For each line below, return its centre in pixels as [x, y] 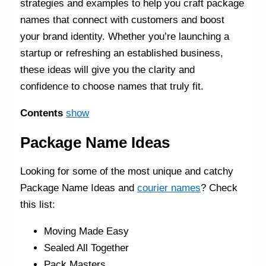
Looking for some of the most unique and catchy [127, 172]
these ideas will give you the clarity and [108, 70]
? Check [219, 188]
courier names [169, 188]
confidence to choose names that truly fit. [112, 87]
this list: [38, 205]
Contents [42, 113]
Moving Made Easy [87, 232]
